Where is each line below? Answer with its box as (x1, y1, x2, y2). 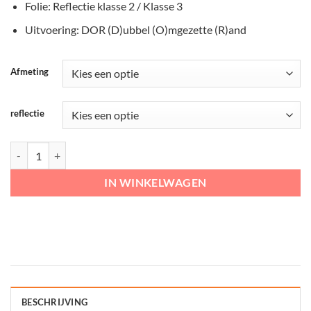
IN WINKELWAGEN (104, 176, 207, 190)
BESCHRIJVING (22, 296, 88, 308)
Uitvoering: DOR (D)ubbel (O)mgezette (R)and (24, 23, 246, 37)
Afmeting (10, 66, 49, 78)
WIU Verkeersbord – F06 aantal (10, 143, 146, 155)
